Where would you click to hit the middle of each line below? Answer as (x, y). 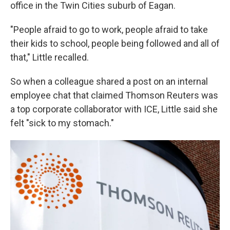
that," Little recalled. (50, 57)
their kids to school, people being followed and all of (115, 43)
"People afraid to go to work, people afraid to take (109, 30)
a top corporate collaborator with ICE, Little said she (114, 109)
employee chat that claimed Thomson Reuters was (114, 95)
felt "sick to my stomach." (62, 123)
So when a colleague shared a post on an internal (109, 81)
